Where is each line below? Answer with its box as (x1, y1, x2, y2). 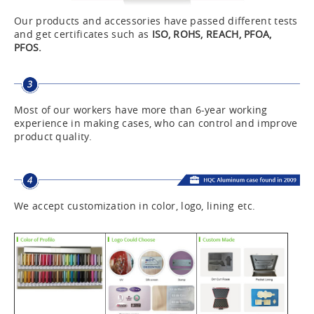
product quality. (14, 130, 92, 144)
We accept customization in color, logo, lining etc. (14, 198, 256, 212)
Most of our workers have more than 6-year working (14, 103, 268, 117)
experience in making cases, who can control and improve (14, 116, 298, 130)
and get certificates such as (14, 27, 152, 41)
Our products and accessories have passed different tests (14, 14, 298, 28)
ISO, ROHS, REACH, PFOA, (151, 27, 272, 41)
